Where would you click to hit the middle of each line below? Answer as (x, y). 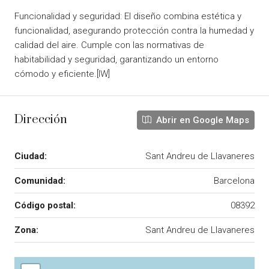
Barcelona (234, 180)
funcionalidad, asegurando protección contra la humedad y (134, 30)
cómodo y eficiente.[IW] (62, 74)
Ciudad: (31, 156)
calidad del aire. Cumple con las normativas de (109, 45)
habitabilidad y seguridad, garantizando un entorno (116, 59)
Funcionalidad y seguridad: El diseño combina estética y (128, 16)
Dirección (41, 120)
